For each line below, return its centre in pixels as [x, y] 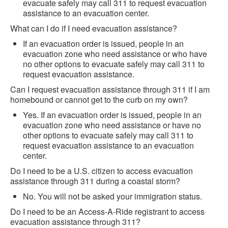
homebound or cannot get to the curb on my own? [99, 100]
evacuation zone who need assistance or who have [115, 54]
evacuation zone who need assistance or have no [112, 125]
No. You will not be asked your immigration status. [112, 196]
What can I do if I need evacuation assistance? [94, 28]
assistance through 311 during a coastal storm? [95, 181]
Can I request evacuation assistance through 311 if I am [110, 90]
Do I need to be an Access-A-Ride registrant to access [107, 212]
